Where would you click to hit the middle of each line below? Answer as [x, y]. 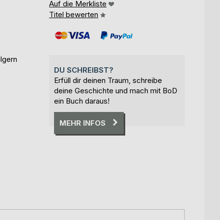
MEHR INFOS [82, 123]
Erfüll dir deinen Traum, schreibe [108, 80]
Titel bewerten [74, 14]
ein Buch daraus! [82, 101]
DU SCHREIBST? [84, 70]
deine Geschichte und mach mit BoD [116, 90]
